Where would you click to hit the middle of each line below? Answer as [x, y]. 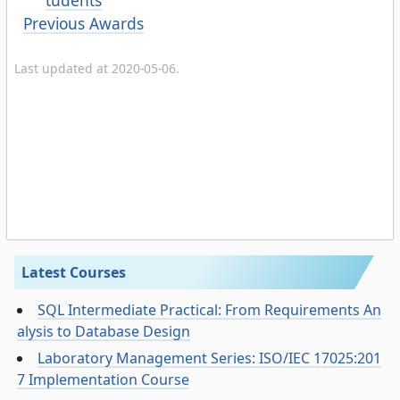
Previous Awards [84, 24]
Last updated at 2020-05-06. [97, 69]
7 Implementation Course [104, 380]
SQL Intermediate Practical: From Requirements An [210, 310]
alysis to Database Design [104, 332]
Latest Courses [74, 272]
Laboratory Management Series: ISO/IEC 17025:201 [210, 358]
